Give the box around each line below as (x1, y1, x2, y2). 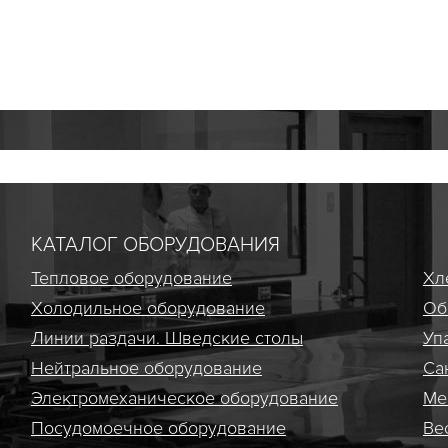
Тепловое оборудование (30, 267, 232, 289)
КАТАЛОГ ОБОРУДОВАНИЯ (30, 233, 280, 257)
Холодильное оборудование (30, 297, 265, 319)
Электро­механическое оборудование (30, 387, 338, 409)
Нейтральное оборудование (30, 357, 262, 379)
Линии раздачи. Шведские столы (30, 327, 303, 349)
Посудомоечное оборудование (30, 417, 286, 439)
